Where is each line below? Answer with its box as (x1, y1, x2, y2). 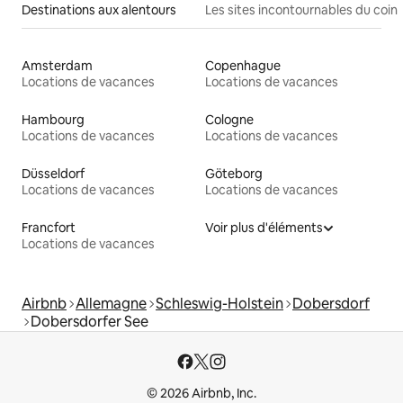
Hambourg (22, 111, 85, 128)
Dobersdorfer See (31, 311, 148, 331)
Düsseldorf (22, 165, 85, 182)
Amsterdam (22, 57, 93, 74)
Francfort (22, 219, 76, 236)
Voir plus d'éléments (205, 219, 323, 236)
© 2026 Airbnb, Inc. (147, 385, 256, 401)
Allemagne (76, 293, 147, 313)
